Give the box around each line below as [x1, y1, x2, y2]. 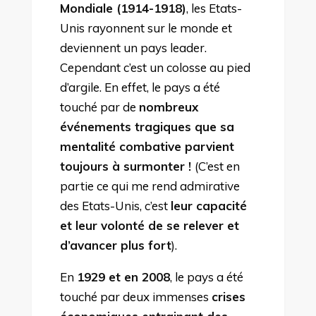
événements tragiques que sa [59, 119, 234, 134]
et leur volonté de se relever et [59, 217, 239, 233]
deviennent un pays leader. [59, 39, 207, 55]
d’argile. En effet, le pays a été [59, 79, 220, 95]
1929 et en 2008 [76, 269, 170, 284]
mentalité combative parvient [59, 138, 234, 154]
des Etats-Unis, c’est [59, 197, 171, 213]
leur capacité [170, 197, 247, 213]
